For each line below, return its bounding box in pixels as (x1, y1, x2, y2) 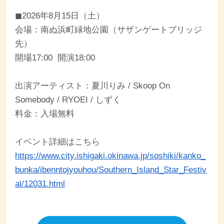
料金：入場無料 (15, 109, 75, 119)
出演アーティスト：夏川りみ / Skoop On (15, 81, 170, 91)
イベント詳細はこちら (15, 137, 100, 147)
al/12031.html (15, 179, 65, 189)
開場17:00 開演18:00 (15, 53, 95, 63)
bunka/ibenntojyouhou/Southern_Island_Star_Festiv (15, 165, 207, 175)
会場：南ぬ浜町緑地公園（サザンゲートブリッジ (15, 25, 202, 35)
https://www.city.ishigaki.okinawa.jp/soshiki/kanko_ (15, 151, 206, 161)
